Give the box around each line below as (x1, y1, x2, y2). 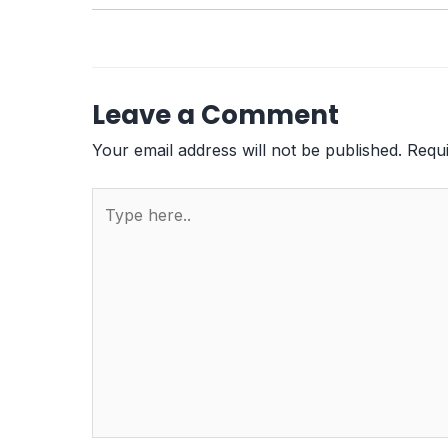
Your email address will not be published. (92, 139, 402, 160)
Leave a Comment (92, 96, 339, 133)
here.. (91, 218, 134, 239)
